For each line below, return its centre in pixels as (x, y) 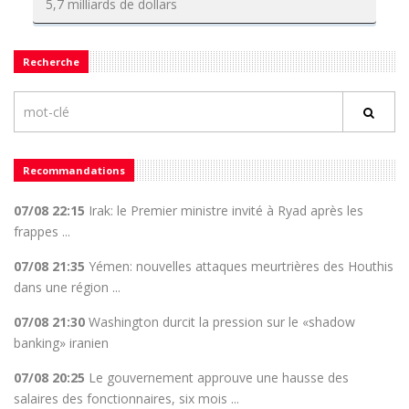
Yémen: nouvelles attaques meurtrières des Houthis (239, 266)
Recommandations (74, 170)
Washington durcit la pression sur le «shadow (220, 322)
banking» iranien (61, 343)
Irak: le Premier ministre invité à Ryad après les (224, 210)
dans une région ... (67, 287)
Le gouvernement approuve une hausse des (217, 378)
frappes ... (42, 231)
